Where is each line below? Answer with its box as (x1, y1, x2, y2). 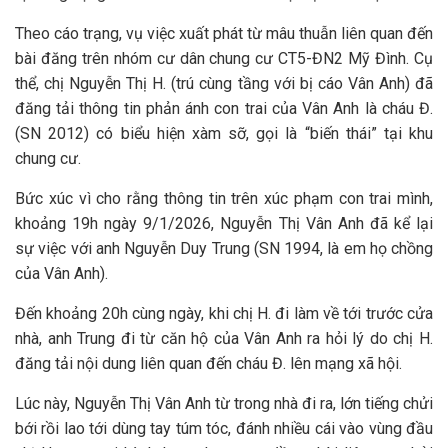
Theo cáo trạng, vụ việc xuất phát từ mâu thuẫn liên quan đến (15, 24, 433, 43)
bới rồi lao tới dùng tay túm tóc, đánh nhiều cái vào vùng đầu (15, 419, 433, 438)
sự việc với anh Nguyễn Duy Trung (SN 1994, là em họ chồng (15, 239, 433, 258)
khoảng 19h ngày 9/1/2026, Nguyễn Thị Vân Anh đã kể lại (15, 214, 433, 233)
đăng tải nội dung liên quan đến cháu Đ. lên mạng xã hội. (15, 354, 402, 373)
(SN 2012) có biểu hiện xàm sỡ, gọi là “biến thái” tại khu (15, 124, 433, 143)
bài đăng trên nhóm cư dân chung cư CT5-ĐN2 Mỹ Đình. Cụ (15, 49, 433, 68)
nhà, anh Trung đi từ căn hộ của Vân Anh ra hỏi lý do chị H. (15, 329, 433, 348)
